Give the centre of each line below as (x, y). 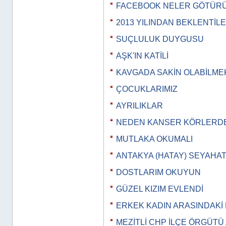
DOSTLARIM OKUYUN (158, 172)
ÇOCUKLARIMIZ (147, 89)
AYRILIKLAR (139, 106)
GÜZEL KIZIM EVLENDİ (160, 189)
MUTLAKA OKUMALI (154, 139)
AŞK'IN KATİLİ (142, 56)
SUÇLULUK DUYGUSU (160, 39)
